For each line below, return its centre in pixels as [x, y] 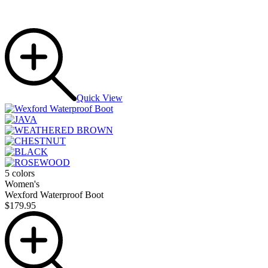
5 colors [20, 173]
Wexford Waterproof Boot [54, 195]
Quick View [99, 98]
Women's [22, 184]
